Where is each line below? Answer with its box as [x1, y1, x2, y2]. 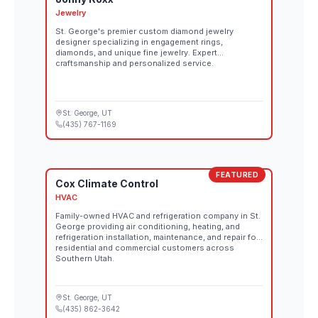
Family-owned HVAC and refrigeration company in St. [55, 211, 261, 221]
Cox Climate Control [55, 177, 158, 190]
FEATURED [216, 170, 258, 179]
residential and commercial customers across [55, 243, 234, 253]
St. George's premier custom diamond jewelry [55, 26, 234, 36]
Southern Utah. [55, 253, 114, 263]
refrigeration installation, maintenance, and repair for [55, 232, 259, 242]
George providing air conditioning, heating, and [55, 221, 240, 231]
